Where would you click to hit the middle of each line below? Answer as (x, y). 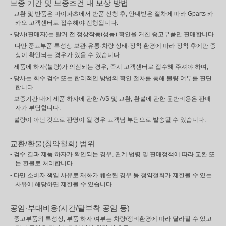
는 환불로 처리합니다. (45, 164)
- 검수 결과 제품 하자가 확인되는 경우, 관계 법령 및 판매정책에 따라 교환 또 (112, 155)
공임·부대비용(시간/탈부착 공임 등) (70, 208)
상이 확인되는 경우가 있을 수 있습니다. (68, 55)
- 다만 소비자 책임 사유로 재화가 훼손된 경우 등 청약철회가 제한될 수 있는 (111, 175)
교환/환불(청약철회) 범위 (52, 144)
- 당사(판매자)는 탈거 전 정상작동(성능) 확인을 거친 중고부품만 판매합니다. (113, 35)
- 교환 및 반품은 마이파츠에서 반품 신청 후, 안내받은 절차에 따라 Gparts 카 (112, 14)
